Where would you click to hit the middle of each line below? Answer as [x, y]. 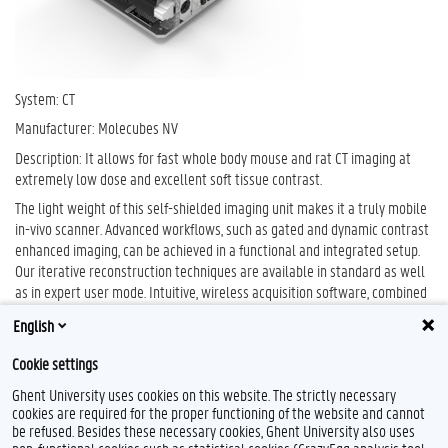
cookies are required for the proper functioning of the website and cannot [218, 412]
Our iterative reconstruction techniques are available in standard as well [220, 270]
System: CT [45, 98]
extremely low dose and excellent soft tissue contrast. [168, 178]
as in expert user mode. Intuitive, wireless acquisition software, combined [221, 291]
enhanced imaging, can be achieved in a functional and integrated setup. [217, 249]
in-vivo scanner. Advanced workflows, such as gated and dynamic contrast [222, 228]
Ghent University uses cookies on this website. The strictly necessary [204, 394]
